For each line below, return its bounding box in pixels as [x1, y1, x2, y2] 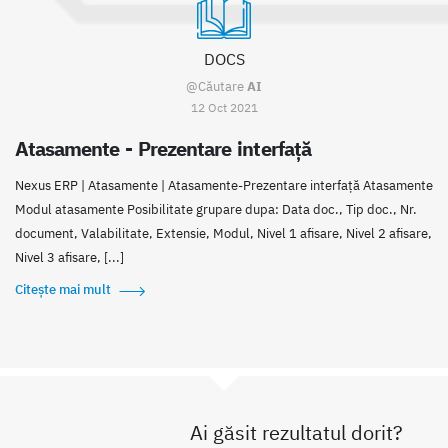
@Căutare [186, 78, 247, 96]
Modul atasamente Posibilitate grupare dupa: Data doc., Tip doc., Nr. [15, 201, 417, 219]
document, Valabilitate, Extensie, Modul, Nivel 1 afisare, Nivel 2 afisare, [15, 225, 432, 243]
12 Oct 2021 [190, 99, 258, 116]
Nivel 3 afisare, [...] [15, 249, 124, 267]
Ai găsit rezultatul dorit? [190, 420, 403, 446]
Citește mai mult [15, 281, 111, 299]
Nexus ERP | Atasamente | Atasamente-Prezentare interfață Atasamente [15, 177, 433, 195]
